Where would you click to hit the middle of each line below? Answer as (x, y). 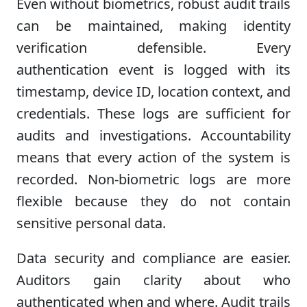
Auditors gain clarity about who (153, 280)
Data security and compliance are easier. (153, 258)
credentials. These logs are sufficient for (153, 113)
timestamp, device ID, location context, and (153, 91)
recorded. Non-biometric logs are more (153, 179)
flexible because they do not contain (153, 201)
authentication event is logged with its (153, 69)
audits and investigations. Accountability (153, 135)
